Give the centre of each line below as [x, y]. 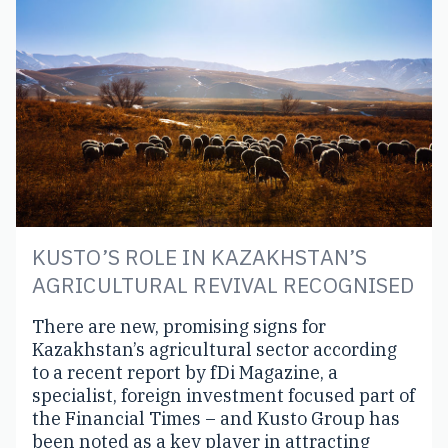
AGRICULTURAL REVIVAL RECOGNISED [223, 284]
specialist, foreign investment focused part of [223, 395]
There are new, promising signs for [179, 326]
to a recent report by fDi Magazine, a [185, 372]
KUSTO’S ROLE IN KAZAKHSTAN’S [200, 256]
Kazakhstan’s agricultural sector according [214, 349]
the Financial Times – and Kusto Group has [216, 418]
